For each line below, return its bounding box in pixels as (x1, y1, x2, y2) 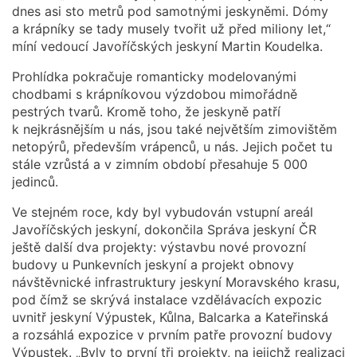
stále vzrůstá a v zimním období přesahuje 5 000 (12, 155, 308, 172)
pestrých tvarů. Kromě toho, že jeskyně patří (12, 103, 280, 120)
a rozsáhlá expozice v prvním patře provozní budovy (12, 326, 332, 343)
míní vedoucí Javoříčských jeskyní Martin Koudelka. (12, 37, 323, 54)
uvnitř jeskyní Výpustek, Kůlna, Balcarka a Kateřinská (12, 308, 328, 325)
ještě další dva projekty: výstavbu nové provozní (12, 238, 306, 255)
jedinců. (12, 173, 58, 190)
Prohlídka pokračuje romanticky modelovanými (12, 68, 296, 84)
